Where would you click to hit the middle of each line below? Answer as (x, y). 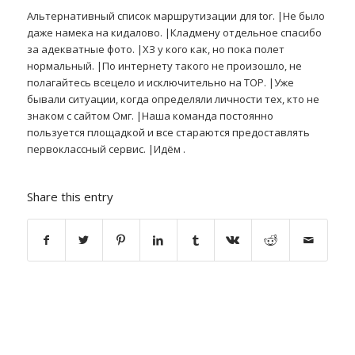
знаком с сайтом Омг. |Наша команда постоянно (150, 116)
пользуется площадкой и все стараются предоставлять (168, 133)
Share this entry (70, 197)
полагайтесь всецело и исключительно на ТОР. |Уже (160, 83)
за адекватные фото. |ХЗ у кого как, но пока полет (155, 50)
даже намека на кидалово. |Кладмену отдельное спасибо (174, 33)
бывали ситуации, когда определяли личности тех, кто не (173, 99)
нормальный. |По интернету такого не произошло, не (164, 66)
